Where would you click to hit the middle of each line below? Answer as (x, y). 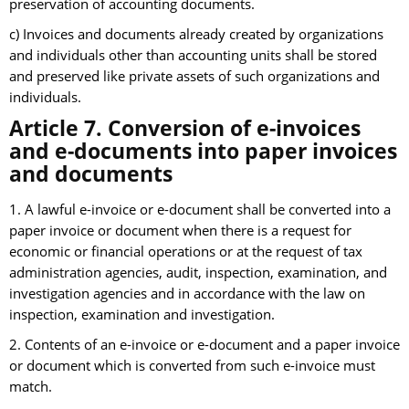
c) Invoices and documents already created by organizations (196, 35)
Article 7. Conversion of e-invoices (185, 128)
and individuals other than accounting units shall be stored (193, 56)
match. (31, 387)
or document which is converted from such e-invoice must (192, 366)
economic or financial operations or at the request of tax (186, 252)
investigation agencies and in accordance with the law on (187, 294)
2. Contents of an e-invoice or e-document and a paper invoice (204, 345)
